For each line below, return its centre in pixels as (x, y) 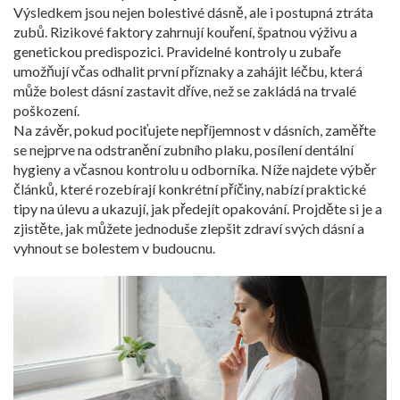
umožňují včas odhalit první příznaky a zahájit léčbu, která (188, 71)
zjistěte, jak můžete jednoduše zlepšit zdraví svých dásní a (189, 228)
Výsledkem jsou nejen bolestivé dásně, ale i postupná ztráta (193, 12)
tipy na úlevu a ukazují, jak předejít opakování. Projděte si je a (198, 208)
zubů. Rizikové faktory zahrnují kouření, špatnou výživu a (185, 32)
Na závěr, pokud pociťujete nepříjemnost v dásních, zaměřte (195, 130)
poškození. (46, 110)
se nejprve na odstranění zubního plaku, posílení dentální (183, 150)
